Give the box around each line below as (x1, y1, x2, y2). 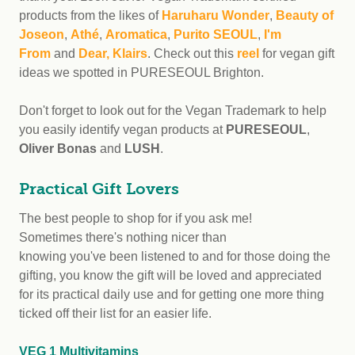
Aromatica (105, 28, 167, 41)
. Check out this (147, 47, 237, 60)
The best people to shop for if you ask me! (19, 212, 252, 225)
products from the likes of (19, 9, 162, 22)
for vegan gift (259, 47, 334, 60)
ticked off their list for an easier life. (19, 307, 215, 320)
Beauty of (276, 9, 334, 22)
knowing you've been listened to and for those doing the (19, 250, 330, 263)
